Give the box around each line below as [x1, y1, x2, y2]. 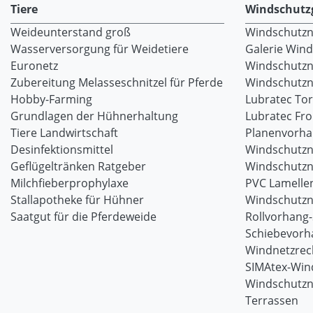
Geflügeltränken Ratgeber [10, 159, 146, 174]
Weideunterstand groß [10, 24, 131, 40]
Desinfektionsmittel [10, 142, 113, 157]
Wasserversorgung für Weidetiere [10, 41, 189, 57]
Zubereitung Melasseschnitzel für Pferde [10, 75, 223, 90]
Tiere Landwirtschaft [10, 125, 118, 140]
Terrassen [245, 293, 298, 308]
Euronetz [10, 58, 58, 73]
